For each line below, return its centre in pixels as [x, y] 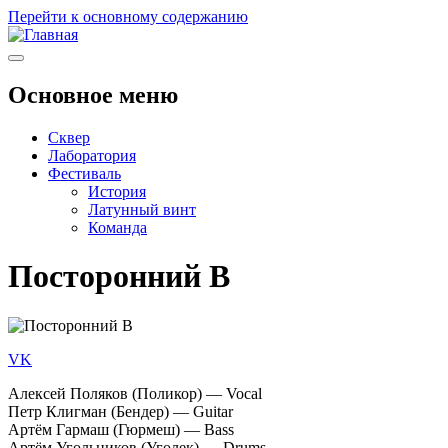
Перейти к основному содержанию [128, 16]
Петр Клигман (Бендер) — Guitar [120, 411]
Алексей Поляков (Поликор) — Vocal [135, 393]
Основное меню [93, 94]
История [117, 191]
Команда [117, 227]
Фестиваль [84, 173]
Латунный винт [142, 209]
